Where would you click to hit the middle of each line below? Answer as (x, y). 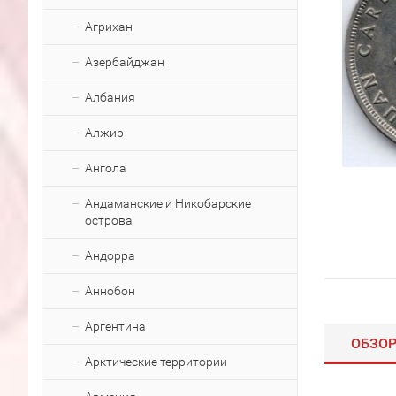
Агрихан (109, 27)
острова (109, 220)
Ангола (106, 168)
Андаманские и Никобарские (168, 203)
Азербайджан (125, 62)
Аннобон (110, 291)
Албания (110, 97)
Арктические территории (156, 362)
